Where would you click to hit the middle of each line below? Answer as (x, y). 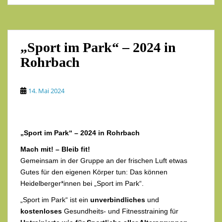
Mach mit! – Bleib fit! (55, 149)
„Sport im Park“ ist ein (55, 200)
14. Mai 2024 (46, 91)
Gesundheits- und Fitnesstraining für (120, 211)
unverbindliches (118, 200)
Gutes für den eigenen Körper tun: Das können (94, 172)
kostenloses (41, 211)
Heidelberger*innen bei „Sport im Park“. (82, 184)
